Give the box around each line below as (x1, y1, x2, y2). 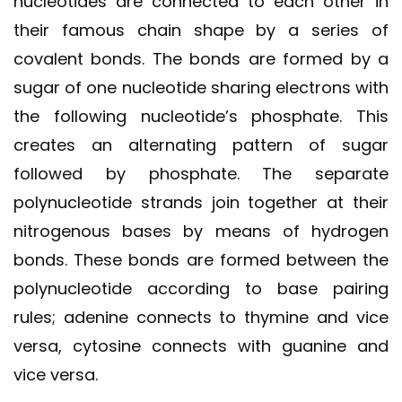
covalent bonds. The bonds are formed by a (13, 47, 389, 70)
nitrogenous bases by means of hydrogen (13, 219, 389, 242)
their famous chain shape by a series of (13, 18, 389, 41)
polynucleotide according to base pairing (13, 276, 389, 300)
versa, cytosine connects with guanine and (13, 334, 389, 357)
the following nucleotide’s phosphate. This (13, 104, 389, 127)
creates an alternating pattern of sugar (13, 133, 389, 156)
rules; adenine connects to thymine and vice (13, 305, 389, 328)
